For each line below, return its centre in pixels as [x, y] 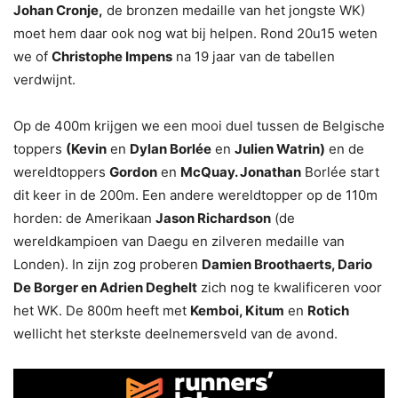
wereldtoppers [61, 171]
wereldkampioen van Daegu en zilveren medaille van [179, 241]
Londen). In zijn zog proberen [107, 264]
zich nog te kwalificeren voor [290, 287]
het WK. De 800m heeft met [102, 310]
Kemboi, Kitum [237, 310]
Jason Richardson [213, 218]
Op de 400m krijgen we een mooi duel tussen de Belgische [199, 125]
